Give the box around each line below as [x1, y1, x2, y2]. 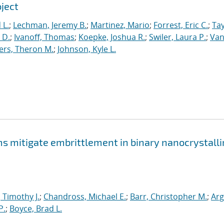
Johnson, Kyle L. [57, 43, 116, 54]
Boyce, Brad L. [9, 203, 62, 214]
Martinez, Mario [90, 19, 149, 30]
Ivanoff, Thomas [14, 31, 74, 42]
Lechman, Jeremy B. [13, 19, 86, 30]
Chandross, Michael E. [43, 191, 126, 202]
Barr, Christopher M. [130, 191, 207, 202]
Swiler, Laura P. [149, 31, 206, 42]
